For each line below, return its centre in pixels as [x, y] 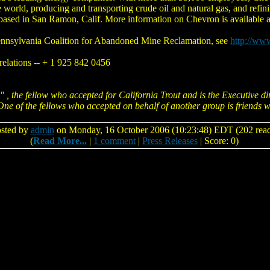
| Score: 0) [218, 141]
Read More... [60, 141]
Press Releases [170, 141]
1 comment [115, 141]
